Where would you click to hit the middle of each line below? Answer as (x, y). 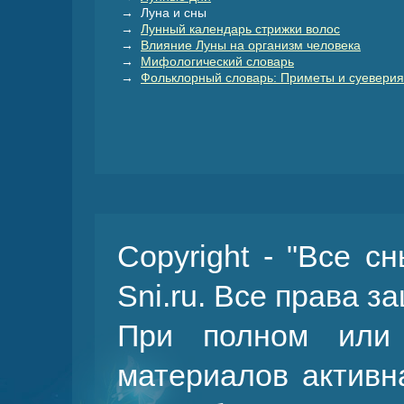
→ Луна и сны (162, 13)
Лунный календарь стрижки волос (240, 29)
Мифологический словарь (217, 61)
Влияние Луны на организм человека (251, 45)
